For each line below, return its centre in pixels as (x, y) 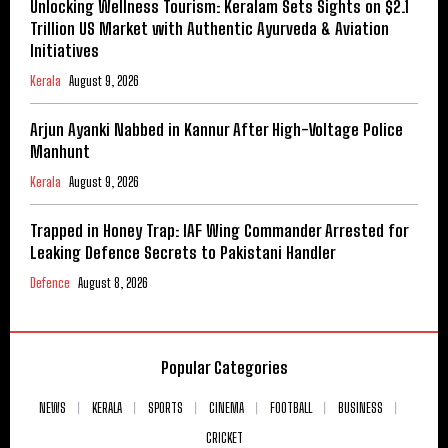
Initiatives (64, 50)
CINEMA (226, 407)
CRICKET (224, 437)
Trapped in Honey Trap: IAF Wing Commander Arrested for (219, 230)
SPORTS (165, 407)
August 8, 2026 (113, 282)
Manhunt (60, 151)
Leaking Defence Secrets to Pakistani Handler (183, 252)
